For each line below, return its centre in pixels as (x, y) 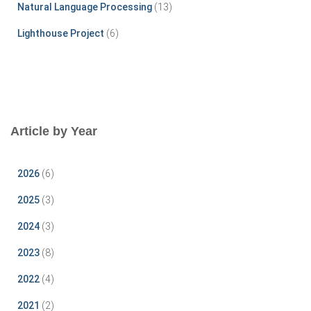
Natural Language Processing (85, 7)
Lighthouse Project (61, 34)
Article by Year (54, 132)
